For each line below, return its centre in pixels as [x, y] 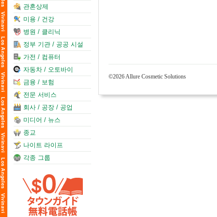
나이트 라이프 [43, 145]
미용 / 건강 [39, 19]
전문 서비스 [40, 95]
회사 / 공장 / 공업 [48, 107]
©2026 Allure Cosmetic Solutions [147, 77]
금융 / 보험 [39, 82]
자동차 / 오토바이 [48, 70]
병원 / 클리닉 [42, 32]
